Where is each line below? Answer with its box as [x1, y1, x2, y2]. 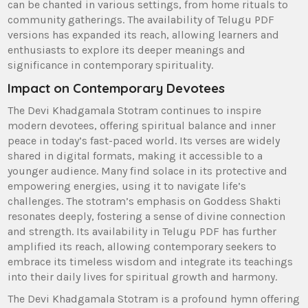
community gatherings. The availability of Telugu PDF [8, 13, 275, 27]
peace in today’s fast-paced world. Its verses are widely [8, 134, 280, 148]
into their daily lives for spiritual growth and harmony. [8, 270, 278, 284]
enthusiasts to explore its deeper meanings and [8, 43, 246, 57]
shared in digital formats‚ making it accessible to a [8, 149, 263, 163]
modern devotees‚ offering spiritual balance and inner [8, 119, 276, 133]
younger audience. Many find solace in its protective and [8, 164, 288, 178]
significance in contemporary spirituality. [8, 58, 214, 72]
